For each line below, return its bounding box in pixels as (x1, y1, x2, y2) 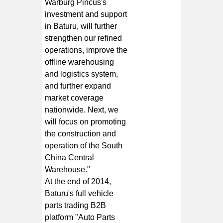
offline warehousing (45, 57, 114, 66)
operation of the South (45, 141, 123, 150)
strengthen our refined (45, 33, 122, 42)
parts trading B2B (45, 201, 107, 210)
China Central (45, 153, 95, 162)
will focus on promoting (45, 117, 126, 126)
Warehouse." (45, 165, 91, 174)
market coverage (45, 93, 104, 102)
